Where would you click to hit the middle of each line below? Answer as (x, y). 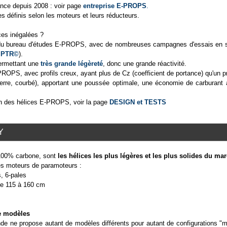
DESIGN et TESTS (138, 102)
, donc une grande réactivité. (144, 63)
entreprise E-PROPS (115, 6)
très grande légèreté (71, 63)
